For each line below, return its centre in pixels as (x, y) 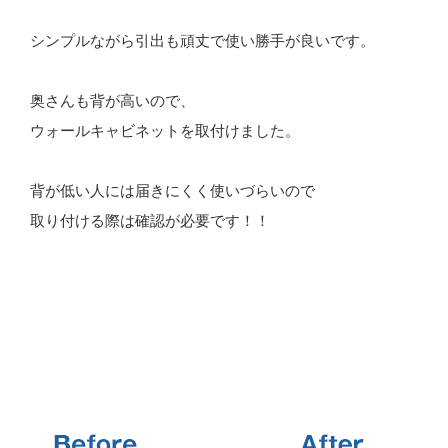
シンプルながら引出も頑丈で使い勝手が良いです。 (203, 40)
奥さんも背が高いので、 (113, 100)
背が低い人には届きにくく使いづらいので (173, 190)
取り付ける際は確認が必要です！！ (150, 220)
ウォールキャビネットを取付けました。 (165, 130)
